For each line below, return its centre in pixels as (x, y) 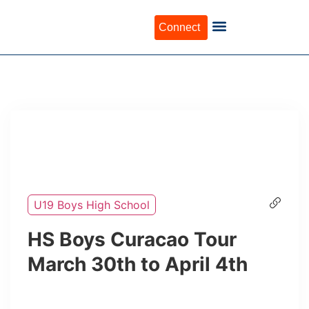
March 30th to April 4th (138, 264)
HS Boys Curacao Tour (132, 239)
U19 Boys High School (92, 205)
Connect (179, 27)
